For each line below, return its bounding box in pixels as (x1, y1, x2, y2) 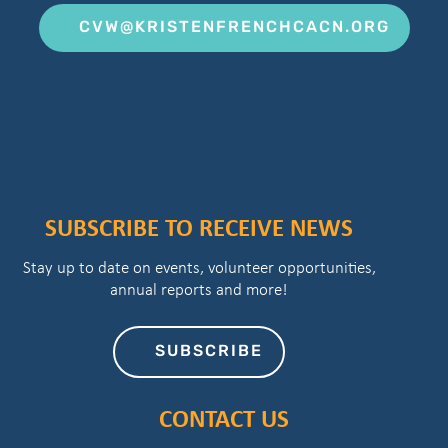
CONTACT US (159, 401, 289, 436)
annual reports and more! (110, 279, 288, 301)
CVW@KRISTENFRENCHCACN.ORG (78, 20, 390, 37)
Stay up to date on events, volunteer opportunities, (22, 257, 376, 279)
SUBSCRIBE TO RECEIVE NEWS (45, 210, 353, 245)
